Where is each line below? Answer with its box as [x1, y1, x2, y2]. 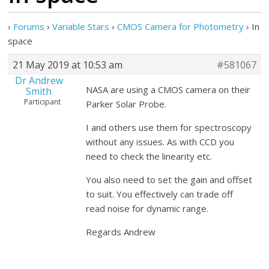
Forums [13, 20, 45, 32]
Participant [24, 97, 61, 107]
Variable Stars [52, 20, 110, 32]
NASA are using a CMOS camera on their [86, 83, 251, 95]
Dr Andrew [14, 74, 63, 87]
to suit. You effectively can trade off [86, 188, 234, 200]
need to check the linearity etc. [86, 150, 213, 162]
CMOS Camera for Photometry [117, 20, 244, 32]
